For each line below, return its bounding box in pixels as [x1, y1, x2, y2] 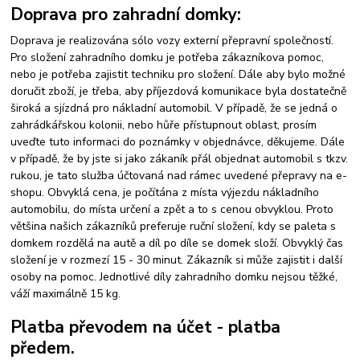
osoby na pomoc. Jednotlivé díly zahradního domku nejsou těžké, [10, 269, 338, 285]
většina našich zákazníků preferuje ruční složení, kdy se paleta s [10, 219, 337, 235]
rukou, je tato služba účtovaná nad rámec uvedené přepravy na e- [10, 168, 348, 184]
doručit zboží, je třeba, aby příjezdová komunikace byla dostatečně [10, 84, 347, 100]
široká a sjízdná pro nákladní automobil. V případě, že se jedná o [10, 100, 338, 117]
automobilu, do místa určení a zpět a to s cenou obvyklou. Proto [10, 202, 334, 218]
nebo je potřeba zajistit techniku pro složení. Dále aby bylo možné [10, 67, 346, 83]
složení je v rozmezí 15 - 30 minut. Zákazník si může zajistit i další [10, 252, 343, 268]
